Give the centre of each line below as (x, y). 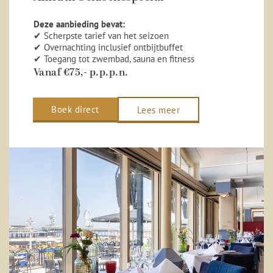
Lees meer (158, 110)
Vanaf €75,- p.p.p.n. (81, 73)
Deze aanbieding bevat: (79, 24)
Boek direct (75, 109)
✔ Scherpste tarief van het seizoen (101, 36)
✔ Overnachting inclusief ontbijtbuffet (108, 47)
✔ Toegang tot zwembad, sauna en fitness (114, 59)
